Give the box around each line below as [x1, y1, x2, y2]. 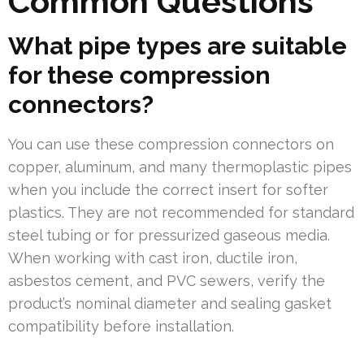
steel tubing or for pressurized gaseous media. [8, 227, 330, 245]
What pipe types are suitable [8, 32, 347, 61]
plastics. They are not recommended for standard [8, 204, 354, 222]
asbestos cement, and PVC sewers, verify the [8, 272, 325, 290]
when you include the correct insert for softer [8, 181, 328, 199]
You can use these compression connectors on [8, 136, 334, 154]
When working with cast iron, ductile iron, [8, 249, 297, 267]
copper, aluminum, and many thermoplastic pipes [8, 158, 352, 176]
